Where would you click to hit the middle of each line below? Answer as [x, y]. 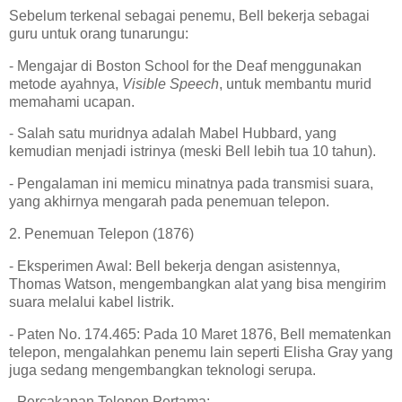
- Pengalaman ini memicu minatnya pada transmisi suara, [191, 184]
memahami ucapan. [75, 101]
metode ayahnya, [66, 83]
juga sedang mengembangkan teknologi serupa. [166, 370]
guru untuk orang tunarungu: [102, 33]
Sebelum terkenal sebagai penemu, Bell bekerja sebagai [189, 15]
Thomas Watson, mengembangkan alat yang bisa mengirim [197, 284]
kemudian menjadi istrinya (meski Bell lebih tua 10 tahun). [196, 152]
